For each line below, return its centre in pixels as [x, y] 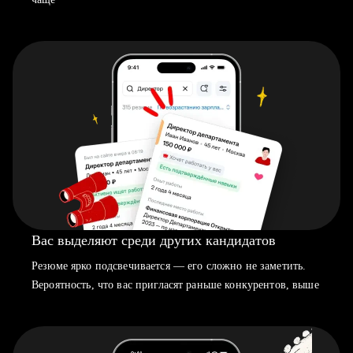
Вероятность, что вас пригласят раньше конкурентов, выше [175, 285]
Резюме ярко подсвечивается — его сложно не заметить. [169, 266]
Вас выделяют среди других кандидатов [154, 240]
